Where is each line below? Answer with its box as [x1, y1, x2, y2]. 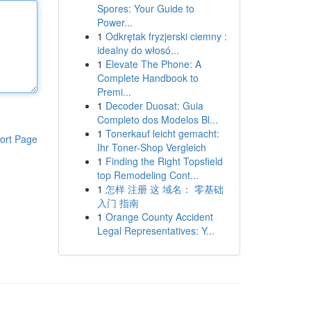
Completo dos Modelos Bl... [96, 112, 218, 126]
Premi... [96, 85, 131, 99]
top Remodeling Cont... [96, 168, 199, 182]
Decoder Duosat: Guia [105, 99, 203, 112]
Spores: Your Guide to [96, 1, 194, 15]
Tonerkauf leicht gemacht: [105, 126, 219, 140]
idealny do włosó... [96, 43, 179, 57]
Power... [96, 15, 133, 29]
